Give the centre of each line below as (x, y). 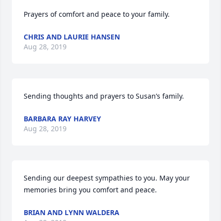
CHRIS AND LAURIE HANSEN (72, 37)
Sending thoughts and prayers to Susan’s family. (104, 96)
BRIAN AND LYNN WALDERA (72, 212)
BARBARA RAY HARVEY (62, 119)
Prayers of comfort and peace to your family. (97, 14)
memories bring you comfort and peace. (90, 190)
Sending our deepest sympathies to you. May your (107, 178)
